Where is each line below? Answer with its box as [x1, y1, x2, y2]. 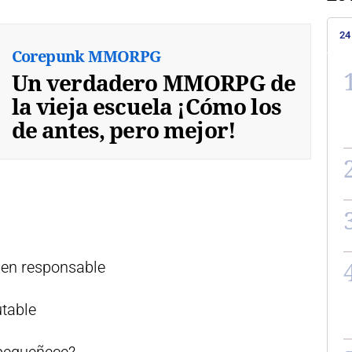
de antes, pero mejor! [11, 114, 236, 145]
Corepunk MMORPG [11, 45, 161, 67]
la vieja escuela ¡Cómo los [11, 90, 281, 121]
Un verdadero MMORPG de [11, 67, 296, 97]
